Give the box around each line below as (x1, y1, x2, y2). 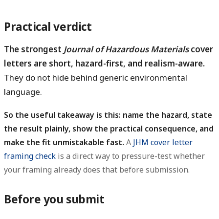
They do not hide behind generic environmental (4, 72, 187, 83)
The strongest (4, 44, 64, 55)
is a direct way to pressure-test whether (56, 151, 205, 162)
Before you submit (4, 191, 105, 207)
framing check (4, 151, 56, 162)
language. (4, 86, 42, 97)
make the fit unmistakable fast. (4, 137, 124, 148)
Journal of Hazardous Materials (64, 44, 189, 55)
